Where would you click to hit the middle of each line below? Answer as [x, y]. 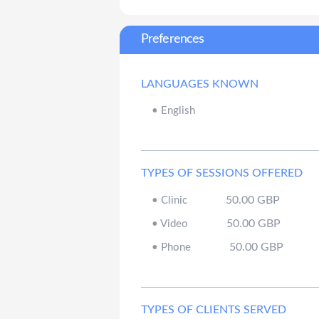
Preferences [173, 40]
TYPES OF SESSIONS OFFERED [222, 173]
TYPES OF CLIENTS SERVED [214, 309]
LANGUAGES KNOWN [200, 84]
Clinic [174, 200]
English [178, 110]
